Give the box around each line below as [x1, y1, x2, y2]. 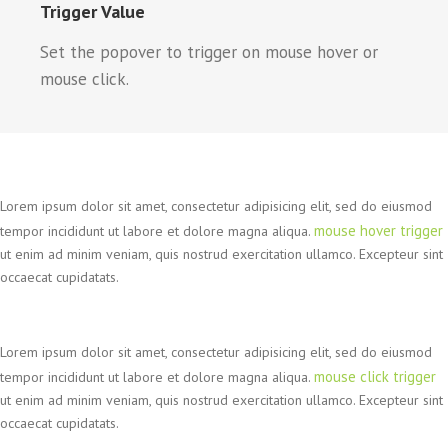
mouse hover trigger [314, 220, 443, 240]
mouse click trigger [314, 366, 436, 386]
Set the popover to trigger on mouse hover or [40, 40, 378, 63]
